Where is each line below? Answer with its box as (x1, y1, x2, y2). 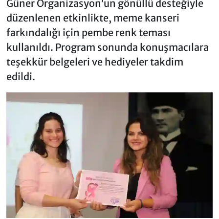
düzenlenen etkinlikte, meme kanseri (6, 11, 179, 24)
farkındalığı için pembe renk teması (6, 26, 171, 39)
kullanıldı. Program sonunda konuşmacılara (6, 41, 209, 53)
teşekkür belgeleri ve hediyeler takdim (6, 55, 183, 68)
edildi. (6, 70, 35, 83)
